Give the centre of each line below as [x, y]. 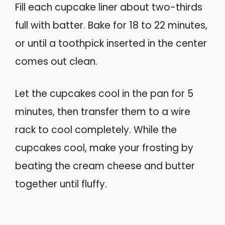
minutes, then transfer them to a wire [103, 112]
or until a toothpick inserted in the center [111, 43]
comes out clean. [56, 61]
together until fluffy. [61, 184]
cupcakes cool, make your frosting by [104, 148]
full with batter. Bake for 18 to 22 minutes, [111, 25]
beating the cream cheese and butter [105, 166]
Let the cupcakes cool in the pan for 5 [104, 94]
